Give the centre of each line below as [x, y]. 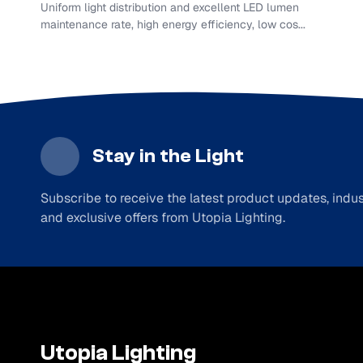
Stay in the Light [168, 156]
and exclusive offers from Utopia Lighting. [162, 218]
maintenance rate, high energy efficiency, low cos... [173, 25]
